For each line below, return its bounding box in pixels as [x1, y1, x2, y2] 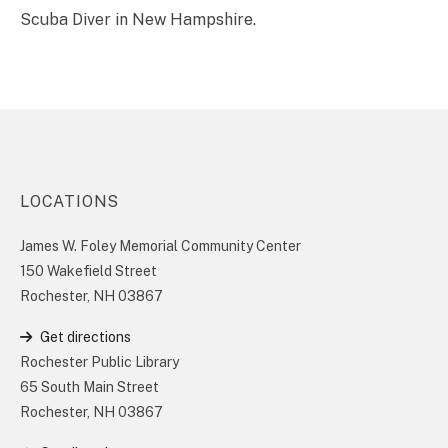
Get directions [40, 328, 131, 345]
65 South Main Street [20, 378, 159, 395]
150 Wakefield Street [20, 262, 157, 279]
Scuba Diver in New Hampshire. [20, 9, 256, 29]
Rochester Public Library [20, 353, 179, 370]
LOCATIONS [20, 191, 120, 211]
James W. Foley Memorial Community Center [20, 237, 301, 254]
